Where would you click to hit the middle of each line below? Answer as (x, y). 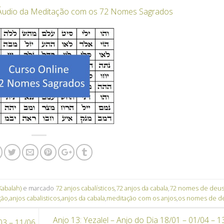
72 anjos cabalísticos (85, 188)
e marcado (38, 188)
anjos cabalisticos (35, 198)
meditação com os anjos (141, 198)
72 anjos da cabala (142, 188)
